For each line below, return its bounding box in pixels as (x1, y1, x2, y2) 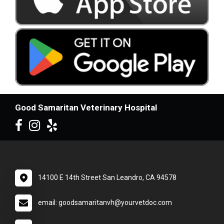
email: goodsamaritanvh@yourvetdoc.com (38, 198, 172, 206)
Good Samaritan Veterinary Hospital (15, 102, 157, 112)
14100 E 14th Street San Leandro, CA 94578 (38, 173, 176, 181)
